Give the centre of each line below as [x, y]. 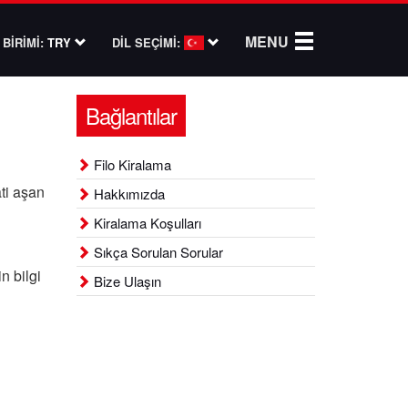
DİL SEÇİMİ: [146, 42]
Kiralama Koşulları [145, 223]
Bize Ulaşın [125, 281]
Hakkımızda [127, 194]
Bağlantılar [131, 115]
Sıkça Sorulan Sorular [156, 252]
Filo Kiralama [130, 164]
